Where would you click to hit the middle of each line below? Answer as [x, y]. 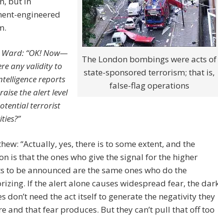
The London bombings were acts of [149, 59]
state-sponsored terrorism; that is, [149, 73]
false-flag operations [149, 86]
